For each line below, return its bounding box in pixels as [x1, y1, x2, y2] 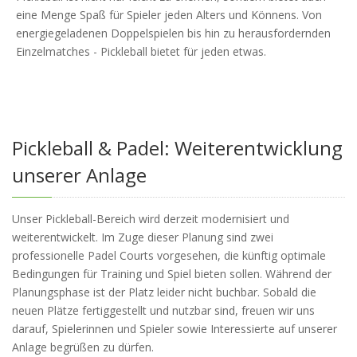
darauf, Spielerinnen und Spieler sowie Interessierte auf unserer [12, 321, 337, 337]
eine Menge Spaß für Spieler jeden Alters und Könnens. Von [16, 7, 322, 23]
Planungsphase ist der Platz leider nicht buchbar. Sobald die [12, 284, 316, 300]
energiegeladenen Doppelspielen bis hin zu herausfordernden [16, 25, 331, 41]
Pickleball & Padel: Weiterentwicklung [12, 135, 343, 162]
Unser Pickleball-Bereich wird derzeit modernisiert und [12, 211, 289, 227]
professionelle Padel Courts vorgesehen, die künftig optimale [12, 248, 326, 264]
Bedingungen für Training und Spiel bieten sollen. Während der [12, 266, 331, 282]
